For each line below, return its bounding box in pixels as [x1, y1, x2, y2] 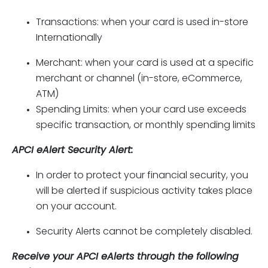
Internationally [36, 33, 102, 43]
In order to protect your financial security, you [36, 171, 248, 181]
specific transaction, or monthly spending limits [36, 121, 255, 130]
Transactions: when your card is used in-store [36, 18, 248, 28]
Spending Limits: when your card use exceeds [36, 105, 246, 115]
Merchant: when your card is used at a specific [36, 59, 254, 68]
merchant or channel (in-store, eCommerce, [36, 74, 242, 84]
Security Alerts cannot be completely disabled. [36, 227, 252, 237]
